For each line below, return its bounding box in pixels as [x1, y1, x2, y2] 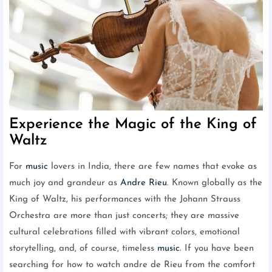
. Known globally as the [167, 178, 262, 188]
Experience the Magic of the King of [9, 117, 257, 132]
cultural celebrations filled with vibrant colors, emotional [9, 228, 240, 237]
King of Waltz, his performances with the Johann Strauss [9, 195, 240, 205]
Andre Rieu [120, 178, 167, 188]
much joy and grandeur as [9, 178, 120, 188]
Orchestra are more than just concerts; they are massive [9, 211, 239, 221]
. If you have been [180, 244, 254, 254]
